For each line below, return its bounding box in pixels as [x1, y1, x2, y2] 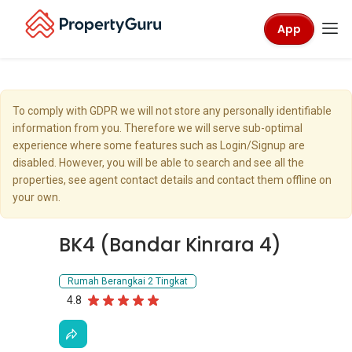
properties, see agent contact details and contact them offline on [13, 174, 332, 186]
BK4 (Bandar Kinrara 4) [59, 232, 281, 258]
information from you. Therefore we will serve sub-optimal [13, 122, 302, 134]
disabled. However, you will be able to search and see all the [13, 156, 304, 169]
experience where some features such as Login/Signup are [13, 139, 305, 152]
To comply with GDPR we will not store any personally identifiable [13, 104, 332, 117]
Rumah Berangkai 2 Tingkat [68, 276, 188, 287]
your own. [13, 191, 60, 203]
